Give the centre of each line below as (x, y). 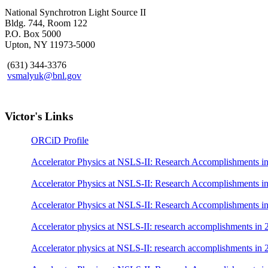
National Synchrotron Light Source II (75, 12)
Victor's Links (39, 116)
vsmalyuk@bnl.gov (44, 75)
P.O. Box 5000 (33, 33)
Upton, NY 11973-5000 (50, 44)
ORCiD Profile (60, 140)
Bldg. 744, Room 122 (46, 23)
